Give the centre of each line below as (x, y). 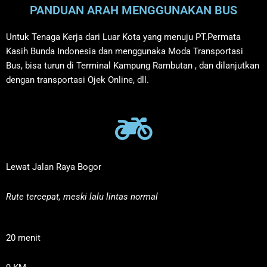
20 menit (23, 238)
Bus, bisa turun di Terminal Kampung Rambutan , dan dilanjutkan (133, 65)
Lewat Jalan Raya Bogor (54, 167)
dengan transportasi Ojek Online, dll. (77, 80)
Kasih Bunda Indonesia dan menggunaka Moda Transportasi (125, 51)
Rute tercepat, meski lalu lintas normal (82, 196)
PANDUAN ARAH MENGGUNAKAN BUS (133, 10)
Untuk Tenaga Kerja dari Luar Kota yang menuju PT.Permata (123, 37)
